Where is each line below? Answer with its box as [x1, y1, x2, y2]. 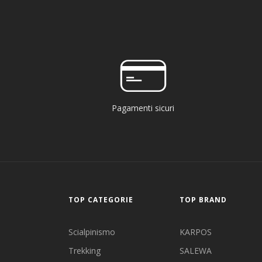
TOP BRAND [180, 195, 227, 205]
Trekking [68, 245, 101, 257]
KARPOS [180, 226, 212, 238]
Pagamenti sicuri [112, 102, 174, 114]
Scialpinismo [68, 226, 115, 238]
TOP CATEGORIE [68, 195, 133, 205]
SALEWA [180, 245, 212, 257]
